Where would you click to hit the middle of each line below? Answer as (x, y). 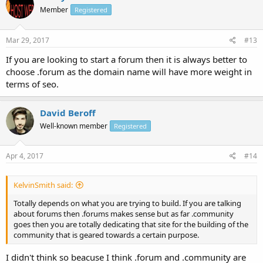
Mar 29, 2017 (28, 40)
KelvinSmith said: (43, 185)
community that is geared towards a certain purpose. (106, 235)
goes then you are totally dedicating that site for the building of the (131, 225)
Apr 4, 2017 (25, 156)
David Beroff (68, 112)
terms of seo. (32, 84)
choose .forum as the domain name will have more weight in (129, 71)
